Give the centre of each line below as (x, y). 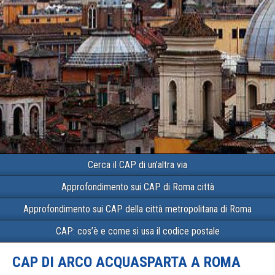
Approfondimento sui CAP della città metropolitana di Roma (137, 209)
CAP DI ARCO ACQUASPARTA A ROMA (126, 262)
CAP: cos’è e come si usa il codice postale (137, 231)
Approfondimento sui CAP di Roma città (137, 187)
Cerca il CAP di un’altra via (137, 165)
